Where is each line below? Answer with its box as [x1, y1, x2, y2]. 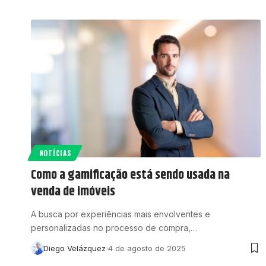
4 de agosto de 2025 [107, 243, 186, 254]
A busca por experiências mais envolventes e [31, 209, 210, 220]
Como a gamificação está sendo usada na [31, 165, 230, 186]
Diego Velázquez [43, 243, 106, 254]
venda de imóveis [31, 182, 115, 202]
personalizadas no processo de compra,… [31, 223, 197, 233]
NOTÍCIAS [39, 148, 71, 159]
